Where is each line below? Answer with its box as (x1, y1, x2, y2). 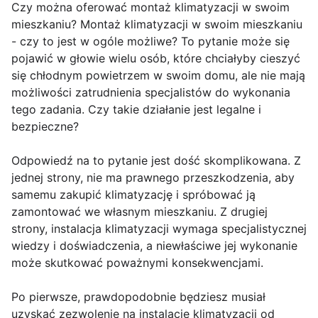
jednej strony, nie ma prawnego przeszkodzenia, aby (11, 170, 295, 185)
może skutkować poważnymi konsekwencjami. (11, 256, 263, 270)
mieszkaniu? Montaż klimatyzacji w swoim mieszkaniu (11, 17, 302, 32)
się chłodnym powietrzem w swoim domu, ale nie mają (11, 68, 305, 83)
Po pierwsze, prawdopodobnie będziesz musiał (11, 290, 265, 305)
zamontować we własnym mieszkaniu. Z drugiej (11, 204, 268, 219)
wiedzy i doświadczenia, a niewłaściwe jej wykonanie (11, 238, 297, 253)
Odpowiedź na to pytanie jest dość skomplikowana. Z (11, 153, 301, 168)
